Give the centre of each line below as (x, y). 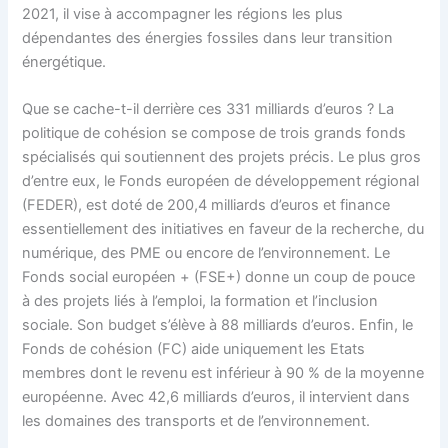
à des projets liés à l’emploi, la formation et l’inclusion (200, 301)
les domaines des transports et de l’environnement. (196, 421)
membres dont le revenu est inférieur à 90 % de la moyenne (223, 373)
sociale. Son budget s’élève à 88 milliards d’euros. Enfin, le (218, 325)
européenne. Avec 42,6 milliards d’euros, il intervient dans (216, 397)
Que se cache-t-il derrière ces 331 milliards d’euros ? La (208, 109)
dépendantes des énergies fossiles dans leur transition (208, 37)
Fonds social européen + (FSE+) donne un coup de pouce (219, 277)
